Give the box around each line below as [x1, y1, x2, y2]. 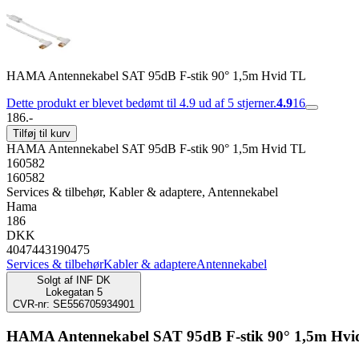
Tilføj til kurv [13, 127, 71, 139]
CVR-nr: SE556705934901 [13, 298, 135, 310]
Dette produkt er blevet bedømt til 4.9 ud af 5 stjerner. [6, 96, 276, 110]
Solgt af [37, 274, 73, 286]
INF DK [76, 274, 111, 286]
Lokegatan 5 [45, 286, 103, 298]
